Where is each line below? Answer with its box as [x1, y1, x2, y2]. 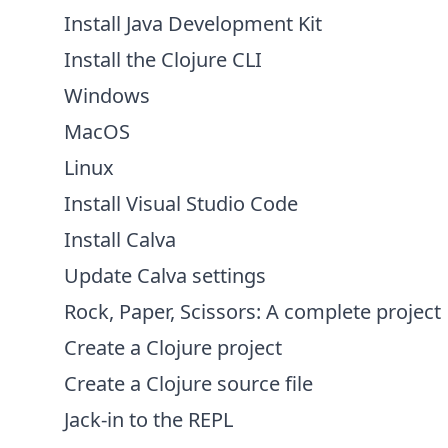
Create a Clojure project [64, 334, 282, 361]
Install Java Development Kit [64, 10, 322, 37]
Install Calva [64, 226, 176, 253]
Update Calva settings [64, 262, 266, 289]
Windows [64, 82, 150, 109]
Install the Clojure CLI [64, 46, 262, 73]
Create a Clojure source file [64, 370, 313, 397]
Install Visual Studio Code [64, 190, 298, 217]
